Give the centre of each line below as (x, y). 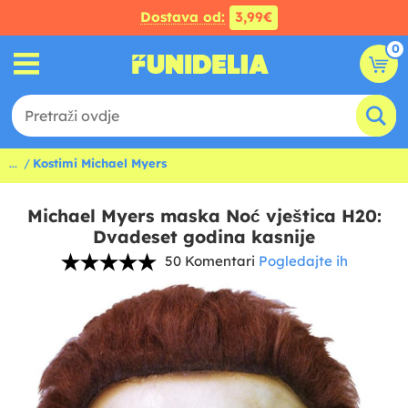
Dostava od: (182, 17)
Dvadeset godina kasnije (204, 237)
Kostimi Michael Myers (100, 163)
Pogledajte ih (303, 261)
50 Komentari (209, 261)
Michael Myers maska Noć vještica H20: (204, 216)
